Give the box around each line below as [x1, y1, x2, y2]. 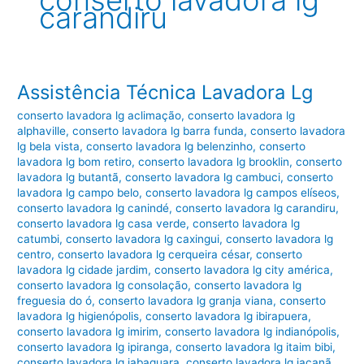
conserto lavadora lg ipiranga [17, 340, 170, 353]
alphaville [17, 123, 67, 137]
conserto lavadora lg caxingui [66, 232, 220, 245]
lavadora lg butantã [17, 170, 119, 184]
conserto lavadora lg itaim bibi [175, 340, 333, 353]
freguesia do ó [17, 293, 93, 307]
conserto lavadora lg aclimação [17, 108, 182, 122]
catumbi [17, 232, 60, 245]
